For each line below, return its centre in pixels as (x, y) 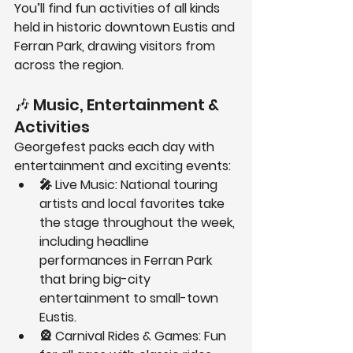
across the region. (69, 65)
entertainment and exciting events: (123, 166)
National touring (169, 185)
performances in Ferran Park (127, 261)
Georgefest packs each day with (116, 147)
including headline (96, 242)
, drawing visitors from (150, 46)
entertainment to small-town (130, 299)
